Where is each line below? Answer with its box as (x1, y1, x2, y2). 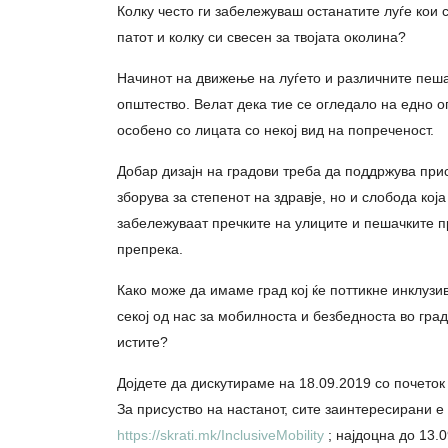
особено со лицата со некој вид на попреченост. (117, 122, 434, 139)
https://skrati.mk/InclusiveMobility (117, 427, 324, 444)
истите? (117, 334, 168, 351)
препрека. (117, 241, 183, 258)
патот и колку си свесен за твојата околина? (117, 29, 406, 46)
